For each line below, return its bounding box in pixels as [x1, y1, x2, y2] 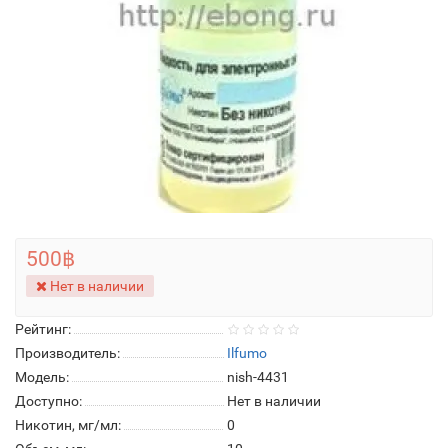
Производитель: [15, 345, 120, 361]
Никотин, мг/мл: [15, 417, 121, 433]
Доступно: [15, 393, 82, 409]
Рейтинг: [15, 321, 71, 337]
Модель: [15, 369, 69, 385]
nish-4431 [227, 369, 289, 385]
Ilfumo [227, 345, 267, 361]
